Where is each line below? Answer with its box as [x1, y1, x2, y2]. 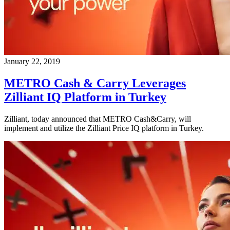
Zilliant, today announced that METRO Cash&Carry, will [4, 114, 191, 123]
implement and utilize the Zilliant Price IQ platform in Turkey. [4, 123, 204, 132]
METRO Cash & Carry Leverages [4, 76, 186, 90]
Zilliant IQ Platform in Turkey [4, 90, 166, 104]
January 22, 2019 [4, 56, 60, 66]
